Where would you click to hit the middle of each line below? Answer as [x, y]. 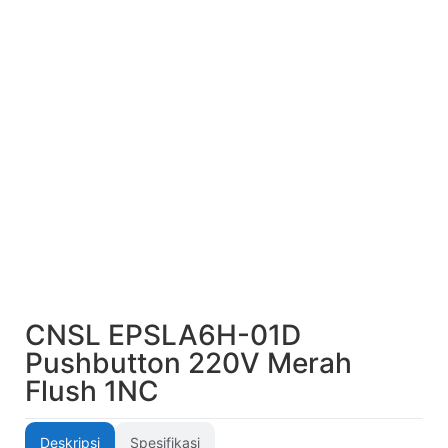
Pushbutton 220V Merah [188, 363]
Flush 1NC [92, 391]
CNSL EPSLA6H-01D [163, 335]
